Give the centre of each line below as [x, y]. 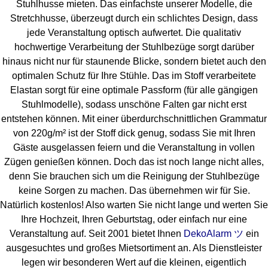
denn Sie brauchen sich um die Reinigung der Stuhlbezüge [134, 176]
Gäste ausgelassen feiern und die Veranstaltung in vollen [134, 147]
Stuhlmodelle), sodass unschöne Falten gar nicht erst [134, 104]
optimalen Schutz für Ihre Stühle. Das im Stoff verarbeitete [134, 75]
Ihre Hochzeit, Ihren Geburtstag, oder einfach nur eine [134, 219]
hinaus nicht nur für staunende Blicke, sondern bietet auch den [134, 61]
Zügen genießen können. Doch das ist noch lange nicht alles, [134, 162]
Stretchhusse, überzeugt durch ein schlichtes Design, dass [134, 18]
